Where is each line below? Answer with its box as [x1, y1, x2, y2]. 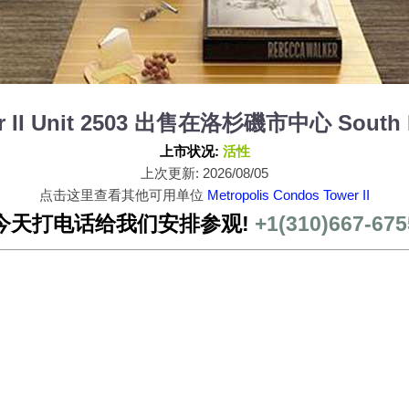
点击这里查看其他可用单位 [39, 186, 207, 203]
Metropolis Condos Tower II [207, 186, 370, 203]
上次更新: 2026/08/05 [141, 164, 268, 181]
